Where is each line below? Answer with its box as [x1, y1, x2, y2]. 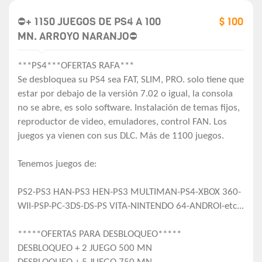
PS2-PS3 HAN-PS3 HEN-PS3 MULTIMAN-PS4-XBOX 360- [18, 187, 241, 198]
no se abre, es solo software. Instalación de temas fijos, [18, 103, 240, 113]
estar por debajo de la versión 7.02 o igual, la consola [18, 89, 233, 99]
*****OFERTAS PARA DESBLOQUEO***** [18, 229, 181, 240]
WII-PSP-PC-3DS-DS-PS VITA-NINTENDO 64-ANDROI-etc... [18, 201, 244, 212]
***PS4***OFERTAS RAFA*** [18, 61, 134, 71]
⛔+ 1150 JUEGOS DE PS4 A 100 [18, 15, 161, 29]
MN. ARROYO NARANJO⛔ [18, 29, 137, 44]
